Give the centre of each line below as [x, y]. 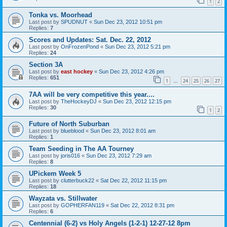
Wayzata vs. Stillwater [63, 199]
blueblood [72, 131]
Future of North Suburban [69, 124]
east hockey [77, 72]
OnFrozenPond [80, 47]
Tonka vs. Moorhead [61, 15]
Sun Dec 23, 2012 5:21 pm [138, 47]
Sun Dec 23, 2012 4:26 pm [131, 72]
